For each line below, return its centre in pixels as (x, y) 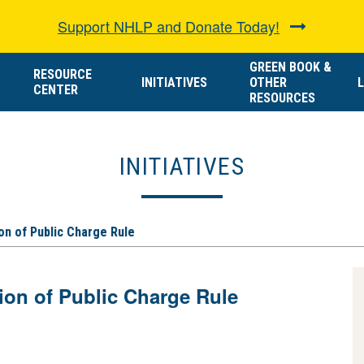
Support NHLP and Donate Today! (169, 26)
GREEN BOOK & (290, 67)
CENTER (56, 90)
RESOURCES (282, 98)
